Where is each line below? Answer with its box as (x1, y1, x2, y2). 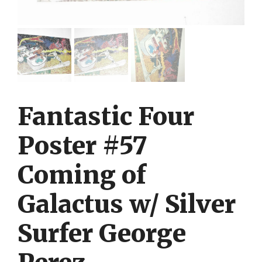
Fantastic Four (18, 101, 194, 132)
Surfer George (18, 218, 186, 249)
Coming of (18, 160, 146, 191)
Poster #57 (18, 130, 147, 161)
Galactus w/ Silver (18, 189, 236, 220)
